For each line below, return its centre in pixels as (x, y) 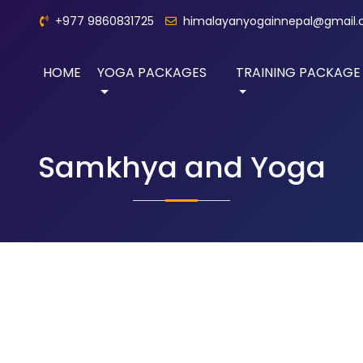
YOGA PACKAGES (152, 73)
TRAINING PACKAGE (298, 73)
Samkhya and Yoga (181, 167)
